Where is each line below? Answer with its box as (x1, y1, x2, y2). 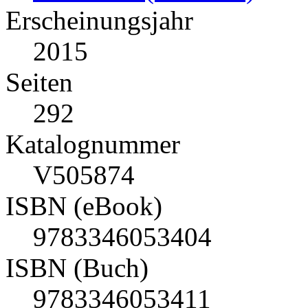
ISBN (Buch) (5, 253, 148, 283)
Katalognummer (5, 129, 180, 159)
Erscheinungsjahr (5, 5, 193, 36)
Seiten (5, 67, 73, 98)
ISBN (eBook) (5, 191, 162, 221)
